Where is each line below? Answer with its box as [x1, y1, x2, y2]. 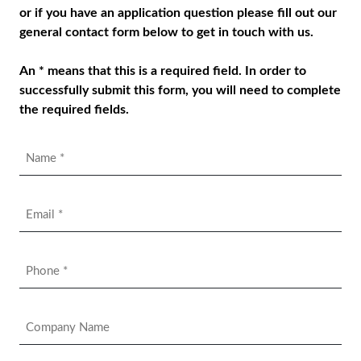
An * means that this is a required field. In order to [19, 64, 306, 77]
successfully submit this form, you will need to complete [19, 83, 341, 97]
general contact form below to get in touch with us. [19, 25, 313, 39]
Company [18, 314, 73, 328]
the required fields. [19, 102, 129, 116]
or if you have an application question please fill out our [19, 6, 337, 19]
